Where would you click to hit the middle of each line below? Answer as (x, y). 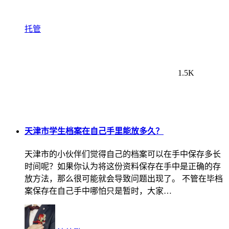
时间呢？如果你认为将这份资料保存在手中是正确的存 (123, 166)
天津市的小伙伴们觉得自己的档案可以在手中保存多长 (123, 154)
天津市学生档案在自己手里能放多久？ (94, 131)
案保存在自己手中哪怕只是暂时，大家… (98, 191)
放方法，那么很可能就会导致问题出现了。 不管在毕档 (124, 178)
